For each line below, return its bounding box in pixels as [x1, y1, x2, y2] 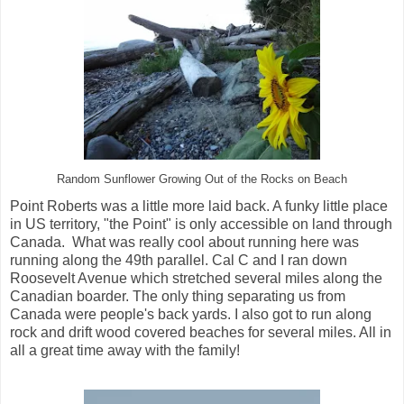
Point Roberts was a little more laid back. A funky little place [10, 198, 388, 215]
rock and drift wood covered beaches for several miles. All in [10, 325, 391, 341]
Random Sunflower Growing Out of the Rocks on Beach [57, 173, 347, 187]
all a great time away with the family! [10, 343, 247, 359]
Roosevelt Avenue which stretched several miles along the [10, 271, 382, 287]
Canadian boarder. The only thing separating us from [10, 289, 345, 305]
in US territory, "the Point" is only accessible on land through [10, 216, 392, 233]
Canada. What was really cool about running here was [10, 234, 359, 251]
